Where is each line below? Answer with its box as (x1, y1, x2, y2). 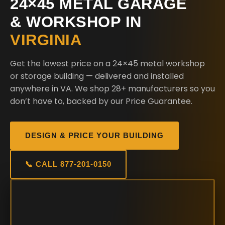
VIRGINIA (10, 31, 81, 49)
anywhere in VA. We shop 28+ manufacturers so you (10, 83, 215, 94)
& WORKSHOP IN (10, 13, 142, 31)
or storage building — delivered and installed (10, 70, 184, 82)
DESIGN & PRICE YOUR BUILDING (25, 131, 164, 140)
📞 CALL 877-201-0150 (25, 160, 111, 168)
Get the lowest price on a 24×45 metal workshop (10, 58, 205, 69)
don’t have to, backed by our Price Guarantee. (10, 95, 192, 107)
